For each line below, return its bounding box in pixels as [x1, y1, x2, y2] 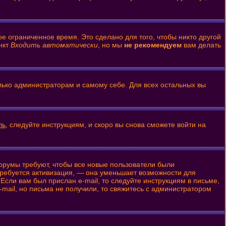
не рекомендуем [124, 41, 182, 49]
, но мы [98, 41, 124, 49]
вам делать [182, 41, 221, 49]
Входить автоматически [11, 41, 98, 49]
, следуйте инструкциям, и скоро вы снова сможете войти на [6, 121, 206, 129]
